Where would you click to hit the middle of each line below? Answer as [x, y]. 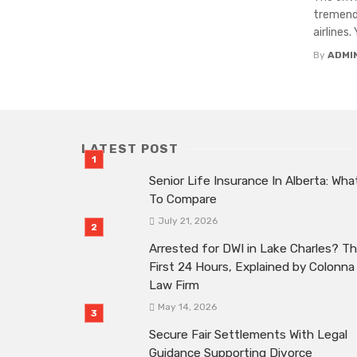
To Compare [183, 199]
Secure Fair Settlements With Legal [248, 335]
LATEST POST [130, 149]
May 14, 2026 [187, 307]
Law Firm [174, 286]
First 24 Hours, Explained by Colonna [252, 267]
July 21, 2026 [187, 221]
